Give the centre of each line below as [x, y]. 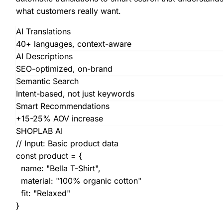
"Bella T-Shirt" [72, 168]
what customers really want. [68, 11]
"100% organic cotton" [99, 181]
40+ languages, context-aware [74, 44]
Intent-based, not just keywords [75, 94]
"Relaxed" [52, 193]
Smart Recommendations [63, 106]
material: [36, 181]
